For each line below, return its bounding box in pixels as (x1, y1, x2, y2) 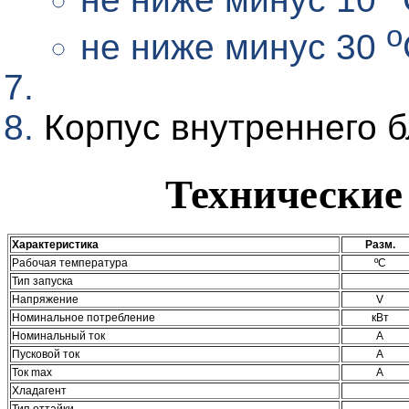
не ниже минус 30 (80, 26, 386, 67)
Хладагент (12, 384, 67, 398)
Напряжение (12, 293, 79, 307)
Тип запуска (12, 275, 73, 288)
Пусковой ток (12, 348, 79, 362)
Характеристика (12, 238, 99, 252)
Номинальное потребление (12, 311, 155, 325)
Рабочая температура (12, 257, 128, 270)
